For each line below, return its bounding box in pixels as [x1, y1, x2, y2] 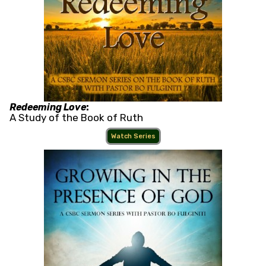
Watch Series [110, 132, 156, 141]
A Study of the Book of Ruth [9, 112, 143, 124]
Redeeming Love [9, 102, 86, 113]
